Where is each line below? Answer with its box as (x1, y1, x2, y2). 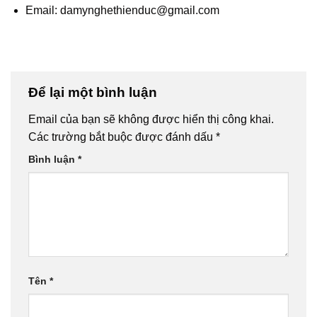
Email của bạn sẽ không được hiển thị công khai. (28, 113, 274, 126)
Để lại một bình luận (28, 85, 161, 100)
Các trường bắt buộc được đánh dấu (28, 131, 216, 144)
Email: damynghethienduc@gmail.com (25, 4, 219, 16)
